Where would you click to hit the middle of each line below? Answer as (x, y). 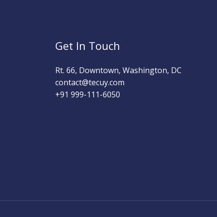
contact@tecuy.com (90, 83)
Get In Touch (87, 46)
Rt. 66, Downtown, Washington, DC (118, 70)
